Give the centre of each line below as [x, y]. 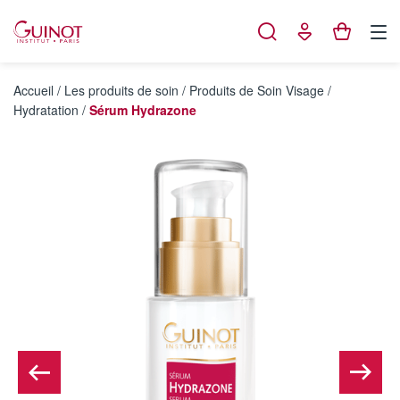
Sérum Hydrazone [143, 110]
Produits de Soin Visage [257, 90]
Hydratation [46, 110]
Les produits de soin [121, 90]
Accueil [33, 90]
